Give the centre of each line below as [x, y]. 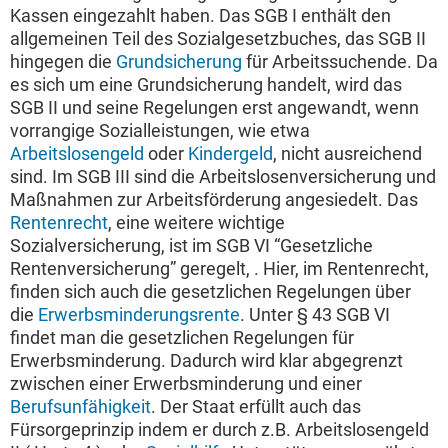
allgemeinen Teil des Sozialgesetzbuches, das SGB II [218, 39]
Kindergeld [230, 154]
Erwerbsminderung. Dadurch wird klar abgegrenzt [206, 361]
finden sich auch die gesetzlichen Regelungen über [210, 292]
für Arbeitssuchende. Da [340, 62]
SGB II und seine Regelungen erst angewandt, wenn [214, 108]
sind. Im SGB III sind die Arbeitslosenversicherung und [223, 177]
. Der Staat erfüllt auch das [256, 407]
